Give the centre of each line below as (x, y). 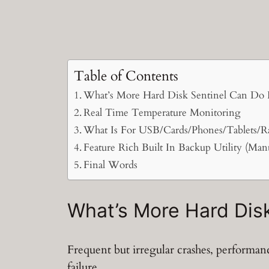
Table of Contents (126, 76)
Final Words (111, 165)
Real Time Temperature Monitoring (162, 113)
